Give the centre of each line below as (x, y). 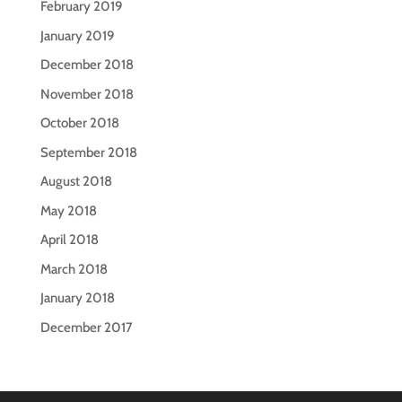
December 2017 (86, 327)
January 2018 (77, 298)
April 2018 (69, 240)
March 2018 (74, 269)
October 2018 (79, 123)
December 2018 (87, 65)
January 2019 (77, 35)
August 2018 (76, 181)
